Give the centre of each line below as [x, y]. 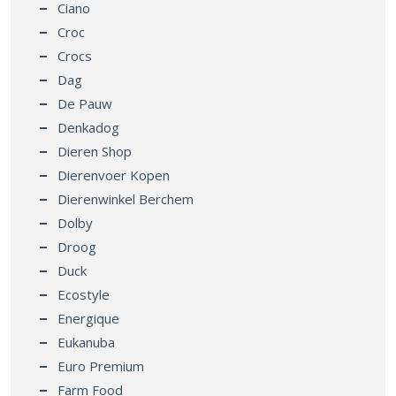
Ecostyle [84, 294]
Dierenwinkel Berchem [126, 198]
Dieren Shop [95, 151]
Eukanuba [86, 342]
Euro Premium [101, 366]
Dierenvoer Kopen [114, 175]
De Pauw [85, 103]
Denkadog [88, 127]
